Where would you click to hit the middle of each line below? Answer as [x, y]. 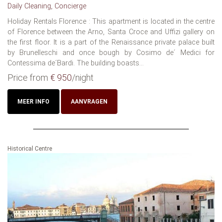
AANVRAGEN [89, 101]
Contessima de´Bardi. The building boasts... [76, 63]
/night [83, 77]
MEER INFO [33, 101]
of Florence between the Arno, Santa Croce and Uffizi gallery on [111, 32]
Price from [29, 77]
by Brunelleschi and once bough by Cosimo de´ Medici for [111, 53]
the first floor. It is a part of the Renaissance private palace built [111, 42]
